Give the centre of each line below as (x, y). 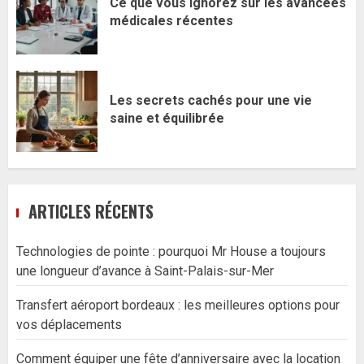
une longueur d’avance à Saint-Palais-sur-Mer (145, 271)
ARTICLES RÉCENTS (91, 212)
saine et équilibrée (167, 118)
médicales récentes (171, 20)
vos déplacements (69, 325)
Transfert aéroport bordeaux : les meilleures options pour (178, 305)
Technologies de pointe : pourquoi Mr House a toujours (171, 252)
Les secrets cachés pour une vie (211, 100)
